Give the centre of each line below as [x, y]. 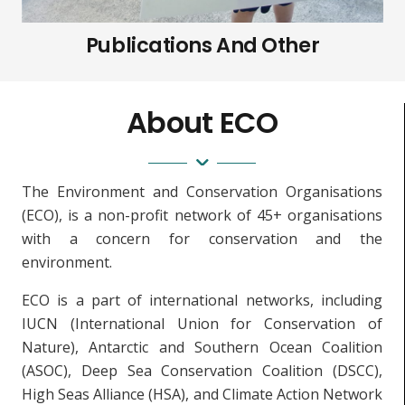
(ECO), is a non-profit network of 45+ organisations [202, 215]
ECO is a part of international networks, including [202, 300]
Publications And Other [202, 45]
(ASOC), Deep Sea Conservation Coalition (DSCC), [202, 370]
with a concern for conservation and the [202, 238]
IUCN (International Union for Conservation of [202, 323]
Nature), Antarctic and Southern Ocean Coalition [202, 347]
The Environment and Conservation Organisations [202, 191]
